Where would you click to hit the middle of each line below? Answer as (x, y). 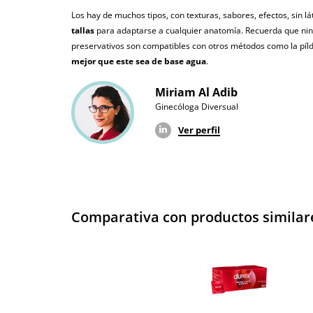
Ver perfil (199, 130)
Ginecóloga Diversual (197, 107)
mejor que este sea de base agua (139, 61)
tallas (83, 31)
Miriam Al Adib (196, 93)
